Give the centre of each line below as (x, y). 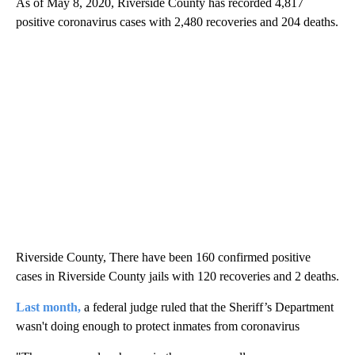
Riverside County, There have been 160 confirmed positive (163, 258)
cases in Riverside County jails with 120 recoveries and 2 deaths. (177, 277)
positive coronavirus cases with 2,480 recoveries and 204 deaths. (177, 22)
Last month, (50, 307)
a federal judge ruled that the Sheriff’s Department (209, 307)
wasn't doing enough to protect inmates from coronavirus (158, 326)
